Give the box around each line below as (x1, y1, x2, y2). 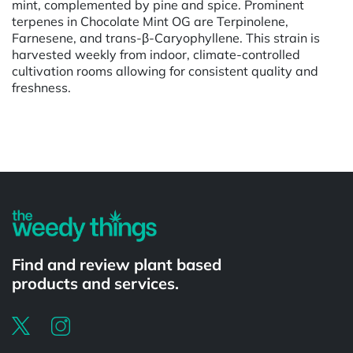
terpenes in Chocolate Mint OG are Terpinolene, (12, 13, 288, 29)
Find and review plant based (12, 254, 221, 274)
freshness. (12, 79, 71, 95)
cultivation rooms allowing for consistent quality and (12, 62, 318, 79)
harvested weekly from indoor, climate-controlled (12, 46, 300, 62)
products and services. (12, 273, 179, 293)
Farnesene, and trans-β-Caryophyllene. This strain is (12, 29, 320, 46)
